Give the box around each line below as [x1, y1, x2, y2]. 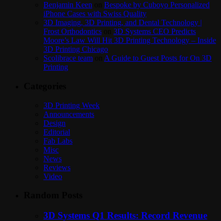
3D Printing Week [43, 101, 100, 110]
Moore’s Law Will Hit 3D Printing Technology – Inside [43, 36, 216, 45]
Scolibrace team [43, 54, 93, 63]
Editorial [43, 127, 70, 136]
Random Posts [24, 190, 82, 201]
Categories [24, 81, 66, 92]
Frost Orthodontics [43, 27, 102, 36]
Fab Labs [43, 136, 73, 145]
